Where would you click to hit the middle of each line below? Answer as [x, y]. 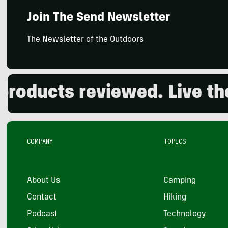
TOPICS [175, 141]
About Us [44, 180]
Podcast [42, 214]
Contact [42, 197]
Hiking [175, 197]
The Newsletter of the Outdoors [85, 40]
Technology [184, 214]
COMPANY [40, 141]
